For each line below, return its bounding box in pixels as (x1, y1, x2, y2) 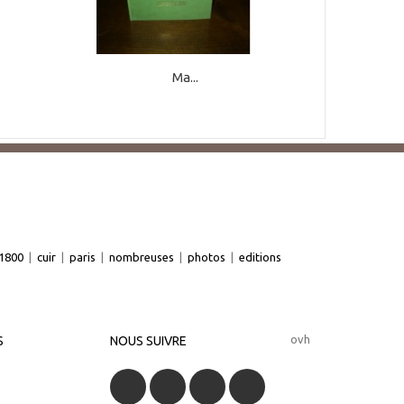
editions (239, 250, 281, 263)
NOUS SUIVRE (110, 333, 188, 348)
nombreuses (109, 250, 174, 263)
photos (188, 250, 225, 263)
